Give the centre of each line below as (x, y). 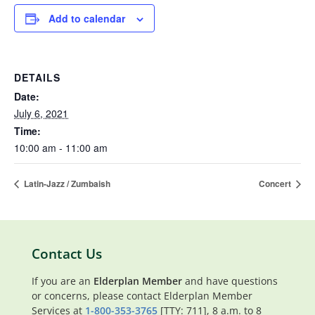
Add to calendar (87, 19)
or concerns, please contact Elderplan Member (142, 296)
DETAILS (37, 78)
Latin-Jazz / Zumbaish (66, 184)
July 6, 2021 (41, 114)
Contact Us (67, 254)
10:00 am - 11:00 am (61, 148)
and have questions (230, 281)
